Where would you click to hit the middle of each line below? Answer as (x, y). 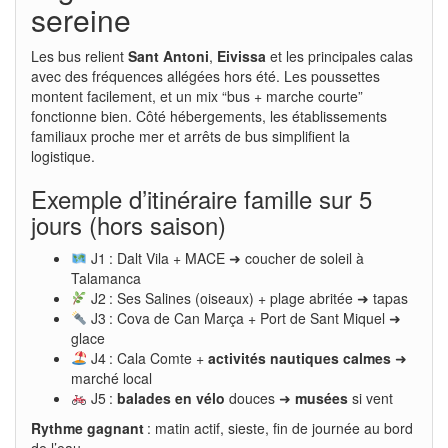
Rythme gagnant (87, 427)
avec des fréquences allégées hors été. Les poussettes (205, 75)
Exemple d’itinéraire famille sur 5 (201, 198)
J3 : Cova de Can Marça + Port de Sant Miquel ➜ (243, 317)
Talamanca (106, 277)
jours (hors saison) (128, 224)
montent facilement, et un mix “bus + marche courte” (197, 95)
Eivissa (241, 55)
